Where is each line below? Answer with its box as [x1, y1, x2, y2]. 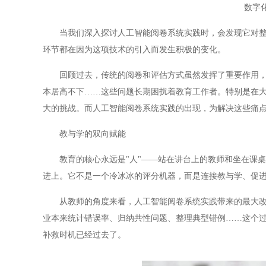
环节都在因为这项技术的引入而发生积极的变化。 [43, 45, 226, 54]
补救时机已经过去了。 [43, 230, 126, 239]
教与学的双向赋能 [43, 129, 126, 138]
